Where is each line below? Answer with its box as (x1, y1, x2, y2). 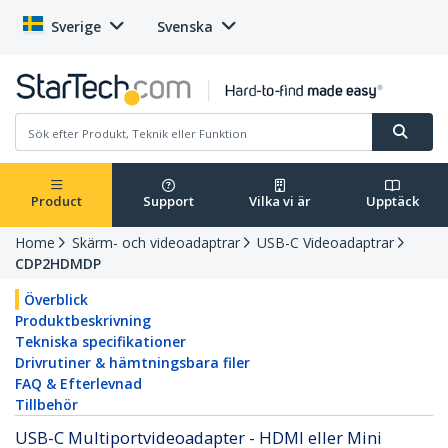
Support (142, 192, 194, 211)
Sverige (51, 17, 101, 36)
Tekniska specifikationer (15, 332, 186, 352)
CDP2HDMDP (15, 254, 101, 274)
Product (30, 192, 82, 211)
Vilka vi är (249, 192, 311, 211)
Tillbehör (15, 395, 78, 415)
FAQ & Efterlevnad (15, 374, 142, 394)
